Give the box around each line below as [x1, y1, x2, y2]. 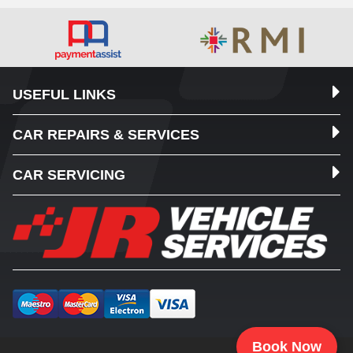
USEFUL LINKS [13, 87, 116, 102]
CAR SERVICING [13, 167, 125, 183]
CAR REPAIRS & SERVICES [13, 127, 199, 143]
